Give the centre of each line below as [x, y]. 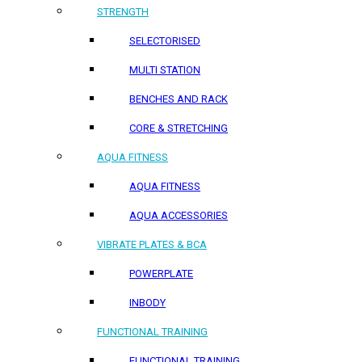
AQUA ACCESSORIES [179, 215]
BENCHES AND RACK [179, 99]
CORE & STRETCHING [179, 128]
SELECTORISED [165, 41]
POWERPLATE [161, 274]
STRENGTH [123, 12]
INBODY [147, 303]
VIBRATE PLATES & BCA [152, 244]
